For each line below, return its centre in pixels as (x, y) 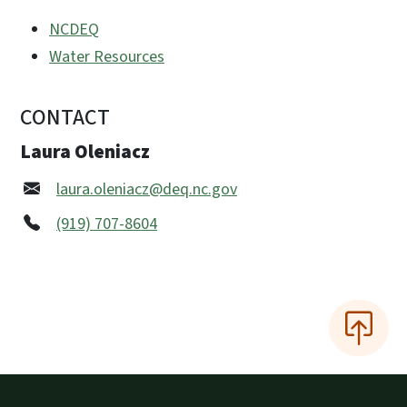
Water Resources (107, 57)
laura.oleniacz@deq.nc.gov (147, 189)
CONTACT (65, 117)
